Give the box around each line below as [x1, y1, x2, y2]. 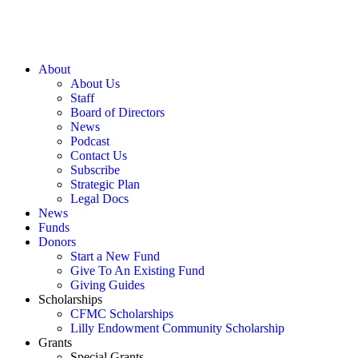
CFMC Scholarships [70, 307, 173, 320]
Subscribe [70, 163, 120, 177]
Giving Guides [70, 278, 145, 292]
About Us [70, 77, 120, 90]
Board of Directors [70, 105, 165, 119]
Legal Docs [70, 192, 129, 205]
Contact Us [70, 149, 127, 162]
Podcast [70, 134, 109, 148]
